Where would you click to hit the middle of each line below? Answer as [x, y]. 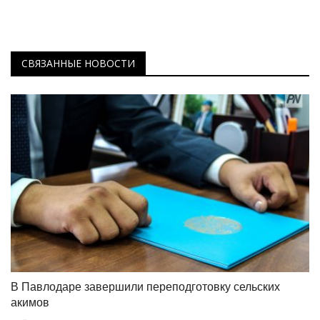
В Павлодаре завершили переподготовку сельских [145, 286]
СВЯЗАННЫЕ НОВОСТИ [78, 64]
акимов [30, 302]
